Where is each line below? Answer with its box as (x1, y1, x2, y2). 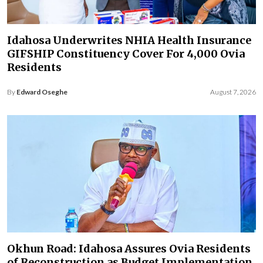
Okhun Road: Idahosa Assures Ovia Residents (7, 241, 251, 255)
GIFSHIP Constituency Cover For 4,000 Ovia (7, 46, 245, 60)
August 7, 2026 (210, 87, 256, 96)
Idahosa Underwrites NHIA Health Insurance (7, 33, 251, 47)
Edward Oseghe (16, 87, 68, 96)
